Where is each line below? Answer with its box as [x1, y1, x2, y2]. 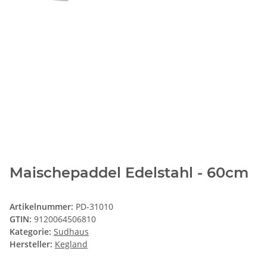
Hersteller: [10, 238, 52, 250]
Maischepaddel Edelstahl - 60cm [10, 164, 249, 182]
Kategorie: [10, 226, 54, 238]
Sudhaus [54, 226, 89, 238]
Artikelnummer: [10, 201, 76, 213]
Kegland [55, 238, 88, 250]
